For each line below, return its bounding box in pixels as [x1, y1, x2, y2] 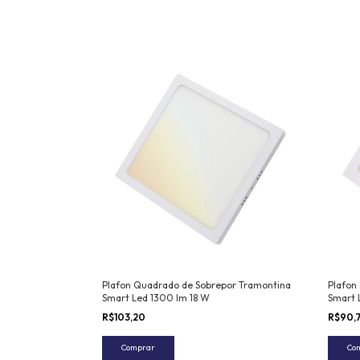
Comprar [121, 342, 155, 354]
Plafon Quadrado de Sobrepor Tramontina [102, 279, 291, 292]
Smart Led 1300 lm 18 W [102, 292, 210, 305]
